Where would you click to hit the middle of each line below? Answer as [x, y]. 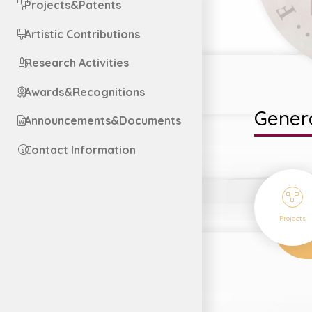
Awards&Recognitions [84, 92]
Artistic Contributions [82, 34]
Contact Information [80, 149]
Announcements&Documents [102, 121]
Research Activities [76, 63]
